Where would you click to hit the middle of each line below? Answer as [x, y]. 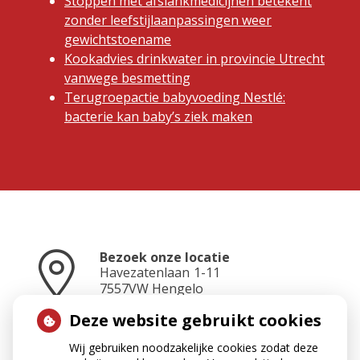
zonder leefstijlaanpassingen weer [168, 20]
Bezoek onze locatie [165, 258]
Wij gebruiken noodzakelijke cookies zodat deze [194, 348]
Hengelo [178, 289]
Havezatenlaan [145, 273]
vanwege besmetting [127, 78]
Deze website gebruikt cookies [195, 320]
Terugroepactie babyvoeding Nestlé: [175, 97]
